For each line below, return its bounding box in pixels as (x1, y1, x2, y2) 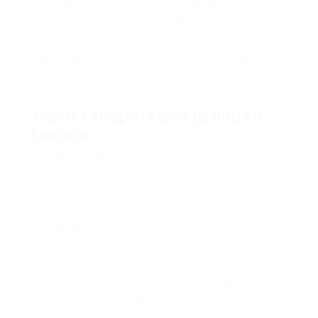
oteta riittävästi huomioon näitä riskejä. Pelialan (33, 264, 284, 276)
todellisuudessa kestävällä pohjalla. (33, 83, 216, 95)
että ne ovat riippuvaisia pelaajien (33, 26, 210, 38)
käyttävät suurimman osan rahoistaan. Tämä (33, 55, 265, 67)
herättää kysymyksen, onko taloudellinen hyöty (33, 69, 281, 81)
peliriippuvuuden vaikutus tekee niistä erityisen (33, 165, 278, 177)
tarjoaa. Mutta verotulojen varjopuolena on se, (33, 12, 277, 24)
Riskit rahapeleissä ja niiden (33, 107, 263, 126)
